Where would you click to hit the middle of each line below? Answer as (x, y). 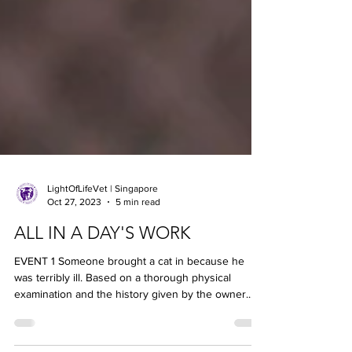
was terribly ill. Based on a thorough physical (123, 315)
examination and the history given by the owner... (134, 332)
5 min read (138, 239)
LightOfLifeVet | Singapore (103, 226)
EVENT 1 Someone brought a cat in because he (129, 299)
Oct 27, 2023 (74, 239)
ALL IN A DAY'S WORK (102, 271)
